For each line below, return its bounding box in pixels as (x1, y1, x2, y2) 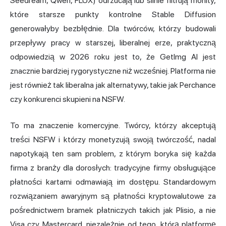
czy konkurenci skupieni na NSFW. (10, 94, 125, 104)
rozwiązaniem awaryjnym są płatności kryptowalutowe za (10, 191, 216, 201)
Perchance (180, 80, 216, 90)
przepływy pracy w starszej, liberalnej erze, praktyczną (10, 37, 216, 47)
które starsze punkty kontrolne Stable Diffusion (10, 9, 216, 19)
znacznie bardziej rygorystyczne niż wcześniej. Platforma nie (10, 66, 216, 76)
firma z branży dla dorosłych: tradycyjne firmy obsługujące (10, 162, 216, 173)
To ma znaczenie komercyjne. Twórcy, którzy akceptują (10, 120, 216, 130)
